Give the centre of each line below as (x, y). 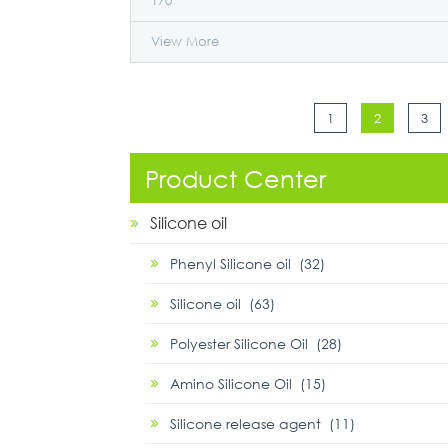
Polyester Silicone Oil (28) (256, 343)
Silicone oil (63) (222, 303)
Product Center (235, 178)
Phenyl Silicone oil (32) (247, 263)
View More (185, 41)
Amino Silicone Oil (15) (248, 383)
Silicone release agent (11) (262, 423)
